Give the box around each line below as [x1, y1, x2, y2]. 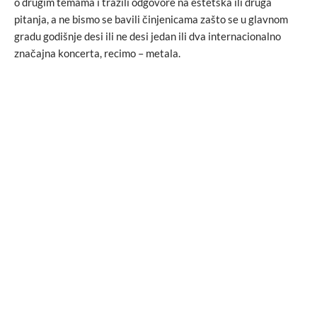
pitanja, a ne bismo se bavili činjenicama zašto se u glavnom [14, 12, 288, 25]
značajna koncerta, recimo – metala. [14, 46, 180, 59]
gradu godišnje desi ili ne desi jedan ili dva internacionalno [14, 29, 281, 42]
